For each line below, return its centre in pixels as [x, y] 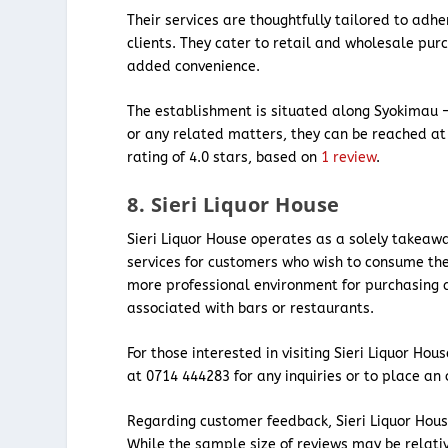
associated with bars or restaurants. [251, 308]
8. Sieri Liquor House [233, 204]
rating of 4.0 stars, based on [224, 158]
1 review [349, 158]
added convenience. [194, 66]
